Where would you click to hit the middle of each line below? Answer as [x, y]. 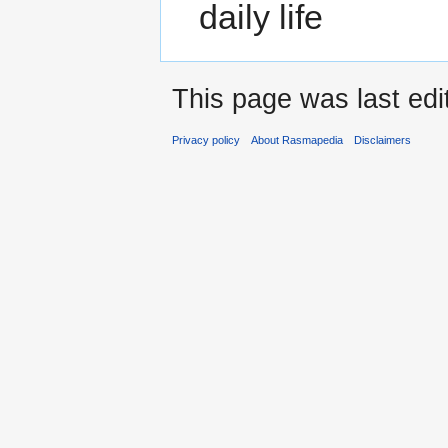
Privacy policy [206, 139]
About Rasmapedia [297, 139]
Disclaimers [383, 139]
